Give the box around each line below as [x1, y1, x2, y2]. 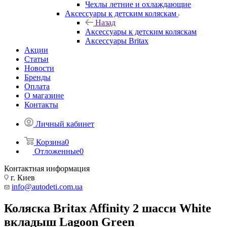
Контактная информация [4, 164, 90, 173]
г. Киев [9, 173, 35, 182]
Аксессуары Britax [85, 36, 148, 45]
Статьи [24, 55, 49, 63]
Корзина [36, 138, 65, 146]
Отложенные [34, 147, 80, 156]
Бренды [24, 73, 51, 82]
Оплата [24, 82, 50, 91]
